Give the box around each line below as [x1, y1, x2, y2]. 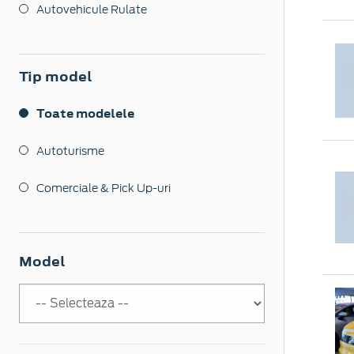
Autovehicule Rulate [36, 3, 147, 17]
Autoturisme [36, 145, 104, 158]
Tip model [19, 67, 92, 87]
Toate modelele [36, 105, 134, 122]
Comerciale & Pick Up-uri [36, 182, 171, 195]
